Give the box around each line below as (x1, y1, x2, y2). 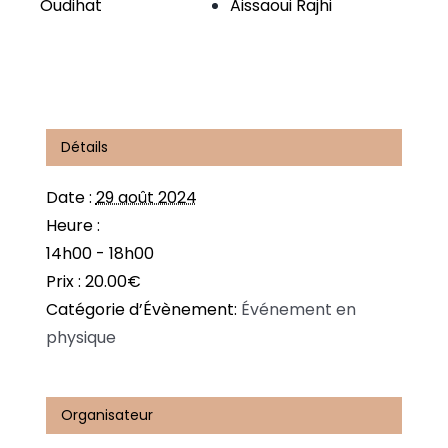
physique (45, 325, 116, 349)
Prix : (45, 269, 81, 293)
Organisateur (60, 404, 153, 425)
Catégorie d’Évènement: (45, 297, 237, 321)
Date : (45, 185, 92, 209)
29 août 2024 (95, 185, 197, 209)
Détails (60, 136, 108, 157)
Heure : (45, 213, 100, 237)
